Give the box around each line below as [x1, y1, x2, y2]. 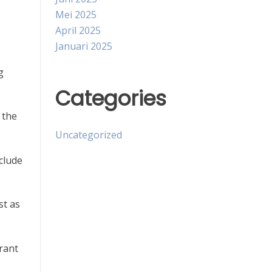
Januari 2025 [55, 39, 112, 53]
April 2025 [55, 23, 101, 37]
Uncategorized [55, 128, 122, 141]
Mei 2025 [55, 7, 97, 21]
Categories [55, 84, 166, 113]
